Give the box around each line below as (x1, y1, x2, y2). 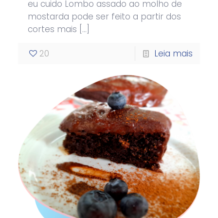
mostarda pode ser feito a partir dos (28, 10, 182, 22)
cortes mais (28, 23, 77, 35)
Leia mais (154, 47, 193, 59)
